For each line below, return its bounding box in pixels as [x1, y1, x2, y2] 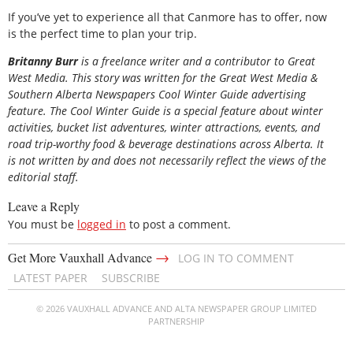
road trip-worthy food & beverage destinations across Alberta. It [8, 136, 324, 152]
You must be [8, 216, 77, 232]
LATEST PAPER [13, 269, 87, 285]
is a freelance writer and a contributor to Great [81, 54, 315, 69]
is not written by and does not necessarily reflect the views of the [8, 153, 326, 169]
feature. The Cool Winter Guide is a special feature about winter [8, 103, 323, 119]
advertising [248, 87, 306, 102]
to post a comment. [126, 216, 231, 232]
